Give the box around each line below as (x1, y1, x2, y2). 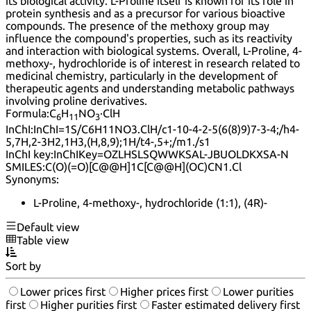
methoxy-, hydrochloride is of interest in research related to (6, 57, 300, 70)
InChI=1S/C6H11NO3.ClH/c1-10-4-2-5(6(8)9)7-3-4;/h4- (33, 122, 299, 135)
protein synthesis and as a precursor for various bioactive (6, 7, 285, 20)
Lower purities (223, 285, 294, 298)
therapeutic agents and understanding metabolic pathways (6, 82, 294, 95)
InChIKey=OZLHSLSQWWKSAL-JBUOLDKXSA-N (53, 147, 289, 160)
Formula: (6, 107, 49, 120)
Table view (17, 233, 69, 246)
